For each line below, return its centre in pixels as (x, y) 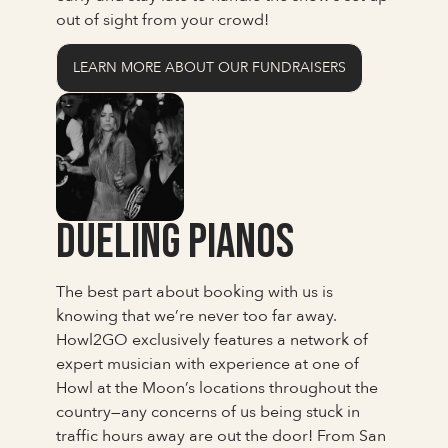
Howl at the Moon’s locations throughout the (217, 387)
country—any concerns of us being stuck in (208, 411)
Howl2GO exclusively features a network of (212, 339)
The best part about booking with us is (194, 291)
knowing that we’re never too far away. (196, 315)
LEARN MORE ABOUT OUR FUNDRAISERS (209, 67)
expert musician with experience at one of (207, 363)
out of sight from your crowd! (162, 19)
